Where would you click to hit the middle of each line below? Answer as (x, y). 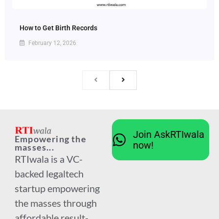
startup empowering (57, 188)
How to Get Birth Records (58, 28)
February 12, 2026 (52, 43)
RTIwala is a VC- (49, 159)
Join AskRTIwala (168, 135)
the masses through (56, 203)
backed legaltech (49, 174)
